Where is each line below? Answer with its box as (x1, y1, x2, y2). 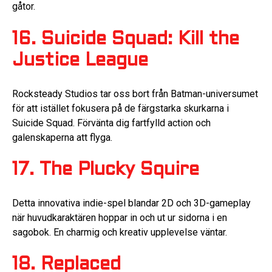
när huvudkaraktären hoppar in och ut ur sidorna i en (12, 211, 227, 223)
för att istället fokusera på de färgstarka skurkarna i (12, 102, 229, 114)
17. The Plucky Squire (12, 162, 199, 179)
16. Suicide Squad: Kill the (12, 32, 239, 49)
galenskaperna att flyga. (12, 131, 112, 143)
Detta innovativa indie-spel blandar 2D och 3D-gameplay (12, 197, 251, 209)
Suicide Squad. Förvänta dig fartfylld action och (12, 117, 211, 129)
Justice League (12, 53, 148, 70)
